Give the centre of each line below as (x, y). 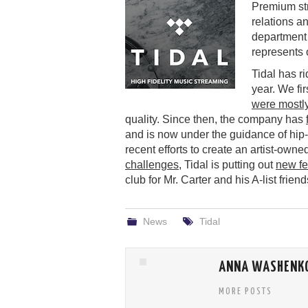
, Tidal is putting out (227, 164)
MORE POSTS (245, 291)
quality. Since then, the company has (216, 119)
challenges (152, 164)
